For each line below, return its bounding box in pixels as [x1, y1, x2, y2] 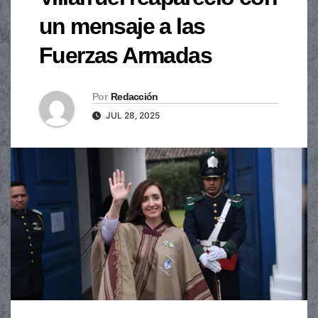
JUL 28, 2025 [104, 110, 160, 121]
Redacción [110, 91, 158, 103]
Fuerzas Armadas [39, 43, 212, 69]
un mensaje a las [39, 13, 205, 40]
